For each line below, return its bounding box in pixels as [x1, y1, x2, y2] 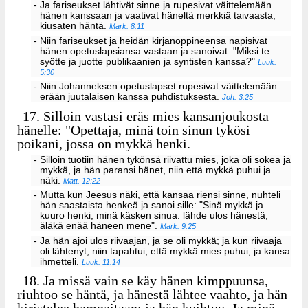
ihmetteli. [40, 256, 82, 267]
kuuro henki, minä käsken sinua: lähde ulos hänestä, [40, 210, 269, 221]
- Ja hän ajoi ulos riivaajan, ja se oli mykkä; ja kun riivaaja [33, 236, 282, 247]
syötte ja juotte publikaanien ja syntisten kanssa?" [40, 56, 258, 67]
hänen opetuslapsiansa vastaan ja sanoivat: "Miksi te [40, 45, 270, 56]
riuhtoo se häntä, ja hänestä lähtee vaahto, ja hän [17, 287, 287, 302]
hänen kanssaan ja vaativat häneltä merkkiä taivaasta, [40, 10, 276, 21]
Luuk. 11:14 [82, 258, 121, 267]
